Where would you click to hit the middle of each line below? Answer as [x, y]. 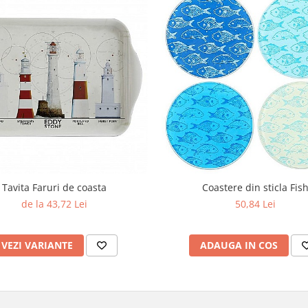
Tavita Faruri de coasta [54, 188]
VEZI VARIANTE [37, 245]
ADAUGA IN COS [239, 245]
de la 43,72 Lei [54, 204]
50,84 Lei [255, 204]
